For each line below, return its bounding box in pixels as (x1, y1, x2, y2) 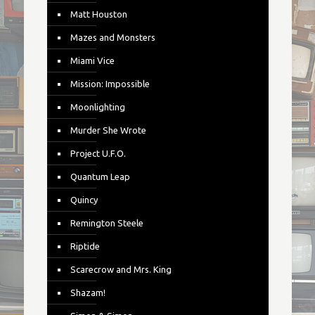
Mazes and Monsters (70, 32, 155, 42)
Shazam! (70, 288, 105, 297)
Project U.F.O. (70, 148, 126, 158)
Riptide (70, 241, 100, 251)
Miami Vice (70, 56, 115, 65)
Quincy (70, 195, 98, 205)
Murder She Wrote (70, 125, 146, 135)
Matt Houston (70, 9, 127, 19)
